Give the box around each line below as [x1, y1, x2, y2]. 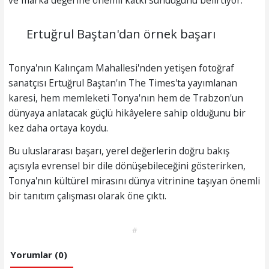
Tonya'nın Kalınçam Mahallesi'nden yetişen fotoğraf [8, 61, 234, 74]
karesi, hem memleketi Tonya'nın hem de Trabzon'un [8, 91, 243, 104]
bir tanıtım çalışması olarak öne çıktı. [8, 189, 166, 203]
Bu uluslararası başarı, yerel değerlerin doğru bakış [8, 144, 229, 158]
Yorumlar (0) [10, 249, 67, 261]
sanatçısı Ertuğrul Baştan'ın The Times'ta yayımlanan [8, 76, 237, 89]
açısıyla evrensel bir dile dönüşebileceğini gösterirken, [8, 159, 246, 173]
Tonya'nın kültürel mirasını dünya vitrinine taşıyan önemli [8, 174, 260, 188]
